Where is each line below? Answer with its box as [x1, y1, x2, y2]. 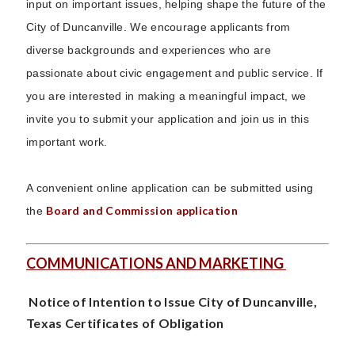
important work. [26, 136, 108, 148]
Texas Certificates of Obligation [26, 315, 224, 330]
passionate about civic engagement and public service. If [26, 67, 323, 79]
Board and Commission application [46, 204, 238, 217]
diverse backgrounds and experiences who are [26, 44, 271, 56]
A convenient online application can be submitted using [26, 181, 314, 194]
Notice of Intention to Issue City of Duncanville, [29, 294, 318, 309]
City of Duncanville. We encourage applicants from [26, 21, 291, 33]
